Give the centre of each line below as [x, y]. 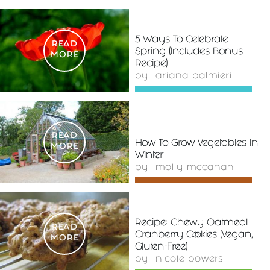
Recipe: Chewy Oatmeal [191, 224]
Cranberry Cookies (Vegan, [194, 236]
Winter [149, 156]
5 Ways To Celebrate [181, 40]
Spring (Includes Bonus [189, 52]
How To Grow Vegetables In [196, 144]
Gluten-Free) [161, 248]
